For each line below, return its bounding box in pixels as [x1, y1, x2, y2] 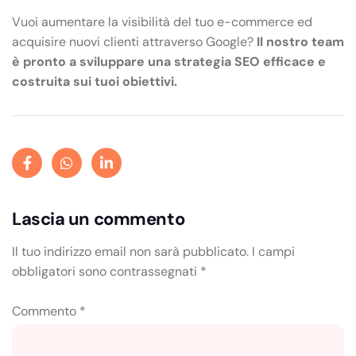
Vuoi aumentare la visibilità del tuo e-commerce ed [12, 13, 312, 30]
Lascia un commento [12, 207, 185, 230]
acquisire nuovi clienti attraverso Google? [12, 33, 257, 50]
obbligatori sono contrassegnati [12, 262, 200, 280]
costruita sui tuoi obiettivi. [12, 72, 177, 90]
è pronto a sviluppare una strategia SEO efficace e [12, 52, 326, 70]
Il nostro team [257, 33, 344, 50]
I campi [252, 242, 295, 260]
